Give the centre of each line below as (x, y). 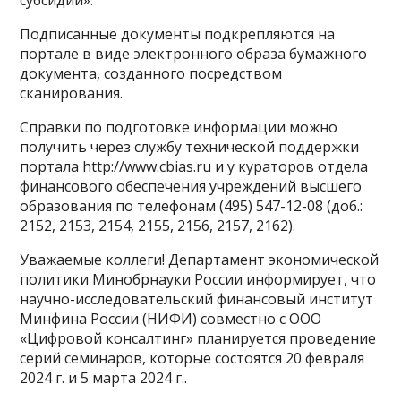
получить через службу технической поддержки (190, 147)
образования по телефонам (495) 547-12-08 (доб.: (192, 206)
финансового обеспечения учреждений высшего (191, 187)
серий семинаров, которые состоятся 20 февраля (192, 358)
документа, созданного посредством (151, 74)
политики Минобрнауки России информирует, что (198, 280)
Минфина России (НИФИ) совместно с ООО (171, 319)
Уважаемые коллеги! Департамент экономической (200, 260)
